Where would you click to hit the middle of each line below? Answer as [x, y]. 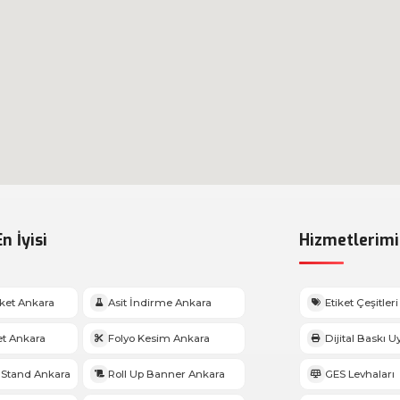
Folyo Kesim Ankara [159, 338]
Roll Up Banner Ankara [167, 374]
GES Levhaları [360, 374]
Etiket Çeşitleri [362, 302]
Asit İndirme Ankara [160, 302]
